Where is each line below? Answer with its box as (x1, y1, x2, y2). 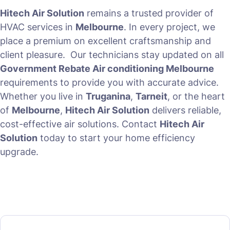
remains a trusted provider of (84, 8, 214, 19)
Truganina (86, 91, 130, 102)
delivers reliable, (149, 105, 221, 116)
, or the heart (167, 91, 225, 102)
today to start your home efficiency (37, 132, 195, 144)
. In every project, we (124, 22, 215, 33)
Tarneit (136, 91, 167, 102)
